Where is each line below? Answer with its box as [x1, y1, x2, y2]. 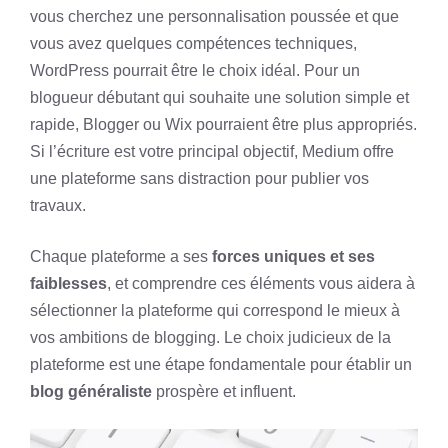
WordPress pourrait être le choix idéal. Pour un [30, 62, 360, 79]
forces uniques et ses [212, 248, 375, 265]
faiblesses [30, 275, 107, 292]
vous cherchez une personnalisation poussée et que [30, 8, 399, 25]
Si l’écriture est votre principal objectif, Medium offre [30, 143, 394, 160]
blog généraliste [30, 383, 152, 400]
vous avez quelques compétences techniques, [30, 35, 357, 52]
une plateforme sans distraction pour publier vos [30, 170, 369, 187]
